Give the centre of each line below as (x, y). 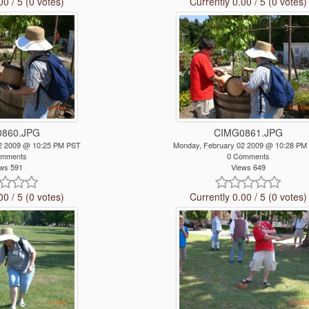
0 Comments (248, 156)
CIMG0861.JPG (248, 133)
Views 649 (248, 167)
